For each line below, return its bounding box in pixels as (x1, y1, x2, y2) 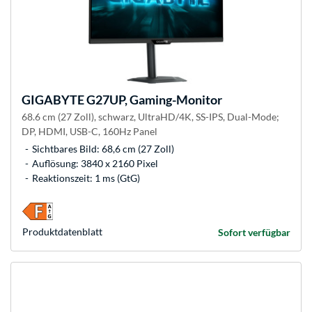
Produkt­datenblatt (22, 226, 102, 238)
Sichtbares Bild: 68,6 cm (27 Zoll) (32, 143, 174, 155)
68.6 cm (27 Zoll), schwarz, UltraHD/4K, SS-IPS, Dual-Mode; (22, 111, 279, 123)
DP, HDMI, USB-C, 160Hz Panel (22, 125, 157, 138)
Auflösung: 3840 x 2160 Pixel (32, 157, 158, 170)
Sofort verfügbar (218, 226, 290, 239)
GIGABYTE (22, 92, 84, 108)
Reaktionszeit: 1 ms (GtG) (32, 172, 140, 185)
